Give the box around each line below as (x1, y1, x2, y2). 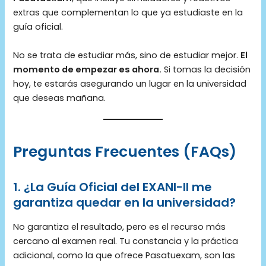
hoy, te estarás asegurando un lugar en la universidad (13, 77, 247, 90)
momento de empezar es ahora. (13, 63, 162, 75)
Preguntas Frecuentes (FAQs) (13, 141, 237, 162)
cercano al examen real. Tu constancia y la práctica (13, 235, 239, 247)
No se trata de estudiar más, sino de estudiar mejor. (13, 49, 241, 61)
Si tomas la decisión (161, 63, 251, 75)
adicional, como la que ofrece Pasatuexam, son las (13, 249, 236, 261)
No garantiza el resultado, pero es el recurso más (13, 220, 226, 233)
